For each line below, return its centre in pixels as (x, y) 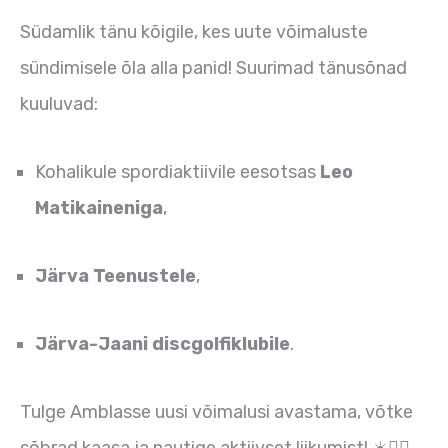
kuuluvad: (59, 104)
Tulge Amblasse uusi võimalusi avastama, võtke (216, 412)
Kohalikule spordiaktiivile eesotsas (177, 172)
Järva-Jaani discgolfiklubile (162, 344)
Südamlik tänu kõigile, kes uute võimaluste (194, 32)
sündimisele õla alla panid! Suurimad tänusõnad (213, 68)
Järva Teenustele (115, 276)
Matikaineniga (99, 208)
